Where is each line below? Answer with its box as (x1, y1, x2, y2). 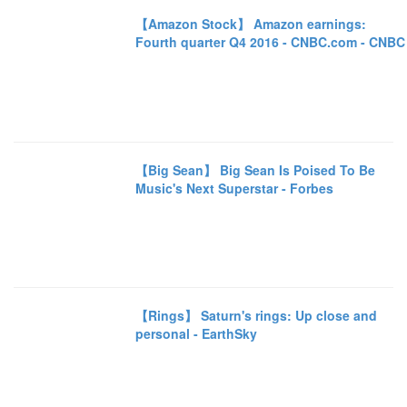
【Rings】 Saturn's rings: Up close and (135, 305, 378, 324)
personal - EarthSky (135, 323, 258, 342)
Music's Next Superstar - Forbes (135, 178, 334, 197)
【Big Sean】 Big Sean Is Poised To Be (135, 160, 376, 179)
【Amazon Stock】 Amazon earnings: (135, 15, 367, 34)
